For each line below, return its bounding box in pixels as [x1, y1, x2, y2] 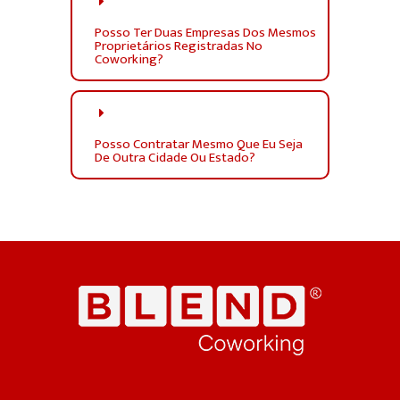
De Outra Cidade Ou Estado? [95, 146, 255, 170]
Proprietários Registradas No [95, 35, 262, 58]
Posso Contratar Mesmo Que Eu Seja [95, 133, 303, 156]
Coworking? [95, 48, 163, 71]
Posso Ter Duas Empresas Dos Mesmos [95, 21, 316, 45]
